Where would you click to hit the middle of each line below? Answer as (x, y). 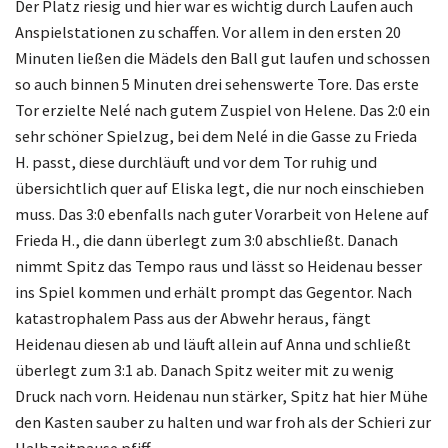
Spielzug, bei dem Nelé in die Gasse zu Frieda (261, 136)
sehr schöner (60, 136)
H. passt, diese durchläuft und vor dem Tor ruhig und (196, 162)
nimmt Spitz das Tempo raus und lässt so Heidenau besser (218, 266)
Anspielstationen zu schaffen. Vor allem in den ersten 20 (208, 32)
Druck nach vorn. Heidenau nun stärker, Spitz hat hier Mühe (221, 396)
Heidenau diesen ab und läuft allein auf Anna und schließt (213, 344)
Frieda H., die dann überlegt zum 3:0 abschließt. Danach (206, 240)
